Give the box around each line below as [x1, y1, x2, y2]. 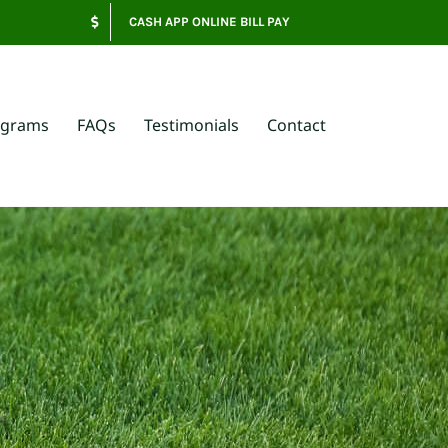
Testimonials [144, 114, 239, 136]
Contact [267, 114, 326, 136]
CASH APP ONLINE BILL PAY [129, 14, 290, 29]
